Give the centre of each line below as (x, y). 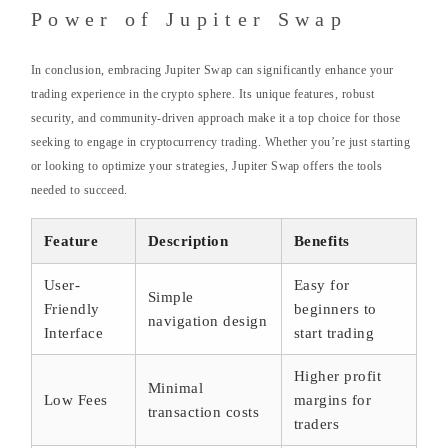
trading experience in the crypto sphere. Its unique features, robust (203, 94)
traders (317, 424)
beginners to (335, 309)
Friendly (72, 309)
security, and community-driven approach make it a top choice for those (216, 118)
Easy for (322, 285)
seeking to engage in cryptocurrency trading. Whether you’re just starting (221, 142)
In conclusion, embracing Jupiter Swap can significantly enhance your (212, 70)
